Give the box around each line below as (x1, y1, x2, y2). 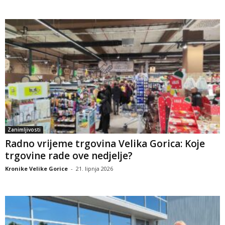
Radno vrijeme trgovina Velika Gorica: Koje (5, 137, 205, 151)
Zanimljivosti (8, 126, 41, 134)
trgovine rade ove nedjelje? (5, 149, 133, 163)
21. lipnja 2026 (76, 165, 113, 173)
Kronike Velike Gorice (5, 165, 68, 173)
